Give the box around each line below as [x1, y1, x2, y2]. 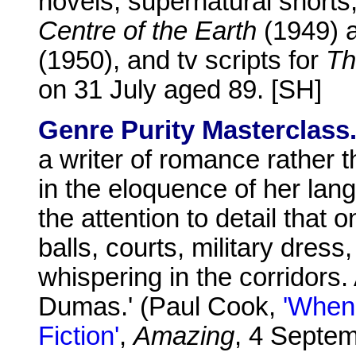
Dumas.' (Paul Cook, [38, 292, 283, 321]
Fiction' [38, 321, 119, 350]
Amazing [133, 321, 234, 350]
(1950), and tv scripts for [38, 46, 326, 75]
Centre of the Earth [38, 17, 257, 46]
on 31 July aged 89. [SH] [38, 75, 322, 105]
